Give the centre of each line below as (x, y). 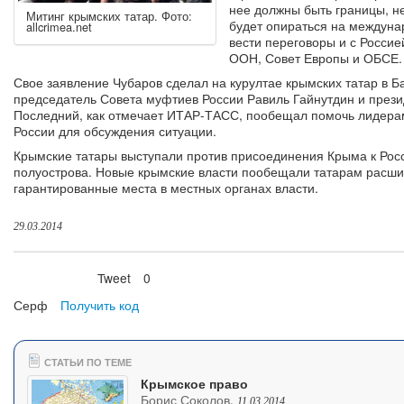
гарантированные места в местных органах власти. (166, 188)
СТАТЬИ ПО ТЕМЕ (86, 363)
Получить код (99, 305)
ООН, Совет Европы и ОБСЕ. (315, 58)
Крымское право (194, 384)
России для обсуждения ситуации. (115, 131)
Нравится (57, 278)
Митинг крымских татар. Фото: (109, 16)
